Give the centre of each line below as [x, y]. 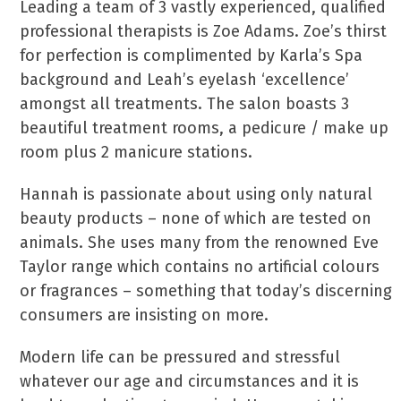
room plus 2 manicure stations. [137, 152]
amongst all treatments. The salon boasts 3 [185, 104]
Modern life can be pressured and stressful [180, 357]
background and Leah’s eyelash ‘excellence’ [185, 80]
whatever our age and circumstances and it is [190, 381]
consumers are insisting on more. [145, 315]
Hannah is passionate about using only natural [196, 194]
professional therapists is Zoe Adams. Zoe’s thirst [204, 31]
